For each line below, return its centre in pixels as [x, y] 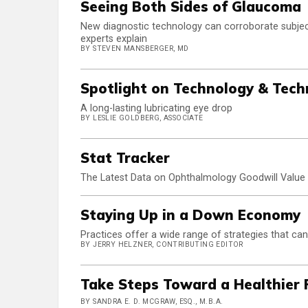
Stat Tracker [125, 158]
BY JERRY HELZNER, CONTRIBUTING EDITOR [162, 245]
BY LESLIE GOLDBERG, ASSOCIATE [142, 118]
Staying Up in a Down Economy [190, 215]
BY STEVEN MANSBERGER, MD [135, 49]
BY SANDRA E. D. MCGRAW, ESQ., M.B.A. [152, 302]
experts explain [114, 39]
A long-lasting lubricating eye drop [156, 109]
